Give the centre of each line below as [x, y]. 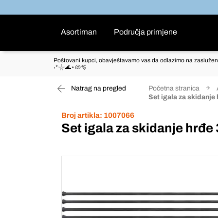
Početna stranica [174, 88]
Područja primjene [145, 32]
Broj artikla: [82, 115]
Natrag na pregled [98, 88]
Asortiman [79, 32]
